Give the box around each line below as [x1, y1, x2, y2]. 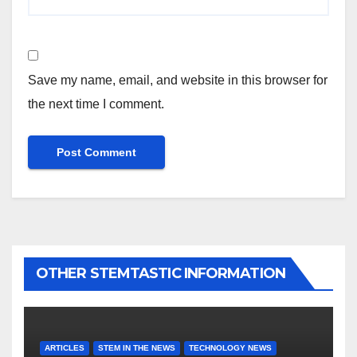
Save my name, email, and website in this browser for [28, 73, 328, 87]
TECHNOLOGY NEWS [189, 343, 272, 352]
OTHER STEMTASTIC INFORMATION [36, 264, 285, 282]
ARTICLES [45, 343, 84, 352]
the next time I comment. [28, 96, 164, 111]
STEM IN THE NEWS [98, 343, 175, 352]
